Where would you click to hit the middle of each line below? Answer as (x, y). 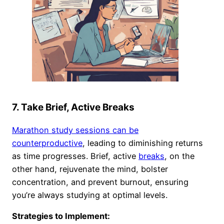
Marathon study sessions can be (75, 130)
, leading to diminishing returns (143, 143)
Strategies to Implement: (61, 216)
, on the (179, 156)
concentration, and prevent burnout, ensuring (100, 182)
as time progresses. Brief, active (75, 156)
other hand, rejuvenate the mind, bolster (90, 169)
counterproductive (47, 143)
